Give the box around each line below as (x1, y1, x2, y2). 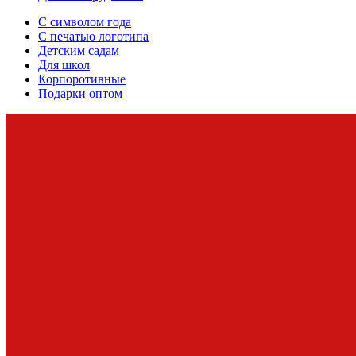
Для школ (38, 57, 90, 72)
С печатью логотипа (38, 29, 149, 43)
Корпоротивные (38, 72, 126, 86)
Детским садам (38, 43, 119, 57)
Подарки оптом (38, 86, 122, 100)
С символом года (38, 14, 131, 29)
